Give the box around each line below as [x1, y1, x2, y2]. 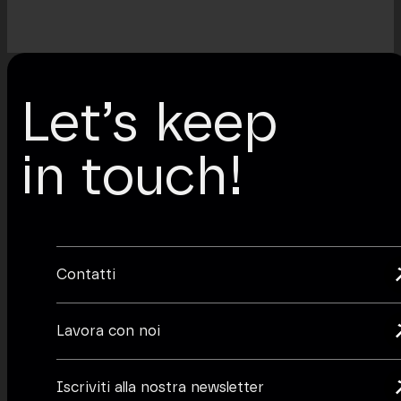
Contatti [56, 268, 115, 283]
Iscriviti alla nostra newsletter [56, 380, 264, 396]
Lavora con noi [56, 324, 160, 339]
